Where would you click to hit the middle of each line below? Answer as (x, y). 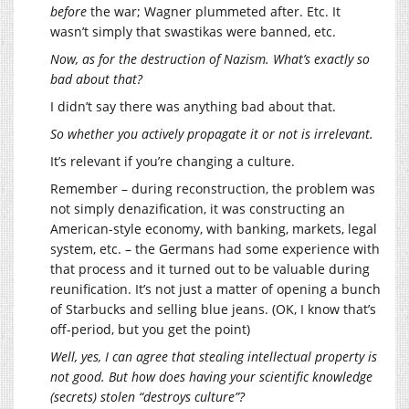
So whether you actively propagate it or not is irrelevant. (212, 134)
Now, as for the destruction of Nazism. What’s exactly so (210, 59)
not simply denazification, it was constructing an (198, 209)
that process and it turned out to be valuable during (210, 269)
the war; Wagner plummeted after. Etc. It (214, 12)
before (68, 12)
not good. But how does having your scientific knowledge (211, 377)
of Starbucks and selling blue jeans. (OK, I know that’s (213, 309)
